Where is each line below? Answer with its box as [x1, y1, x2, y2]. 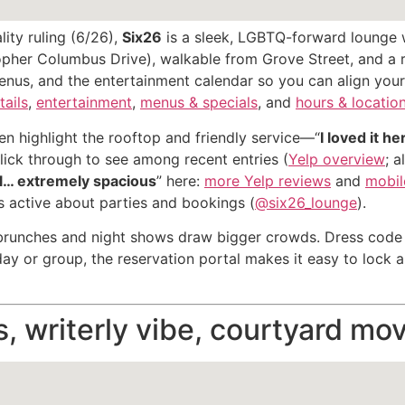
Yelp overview [288, 149, 385, 168]
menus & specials [140, 93, 258, 112]
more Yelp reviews [204, 171, 331, 190]
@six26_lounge [255, 193, 357, 212]
